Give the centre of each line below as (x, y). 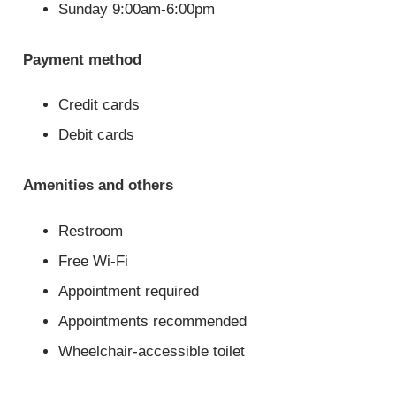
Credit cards (99, 105)
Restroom (91, 231)
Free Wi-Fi (94, 261)
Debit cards (97, 135)
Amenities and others (99, 186)
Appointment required (129, 291)
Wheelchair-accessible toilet (152, 351)
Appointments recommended (153, 321)
